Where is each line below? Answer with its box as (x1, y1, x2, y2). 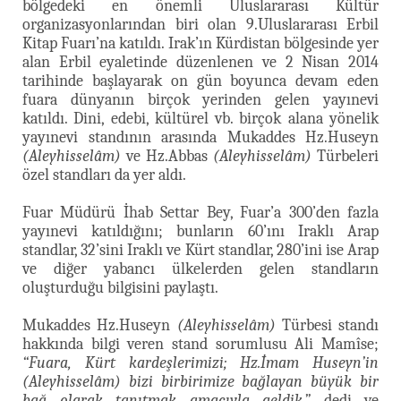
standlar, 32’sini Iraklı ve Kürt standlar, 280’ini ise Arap (22, 240, 379, 260)
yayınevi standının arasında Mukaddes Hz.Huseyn (22, 127, 379, 147)
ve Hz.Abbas (121, 146, 213, 166)
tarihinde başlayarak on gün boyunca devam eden (22, 71, 379, 90)
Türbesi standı (275, 315, 379, 335)
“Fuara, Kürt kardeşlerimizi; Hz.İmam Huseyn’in (22, 353, 379, 372)
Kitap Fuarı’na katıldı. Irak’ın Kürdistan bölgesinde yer (22, 33, 379, 53)
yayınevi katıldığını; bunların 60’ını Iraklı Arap (22, 221, 379, 241)
